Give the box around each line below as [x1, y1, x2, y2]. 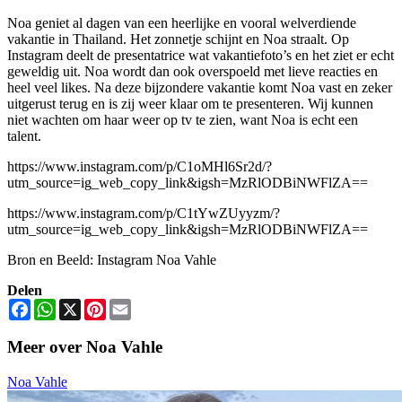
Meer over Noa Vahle [7, 337, 162, 357]
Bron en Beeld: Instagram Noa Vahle [7, 252, 216, 268]
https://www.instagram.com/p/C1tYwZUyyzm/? [7, 205, 280, 222]
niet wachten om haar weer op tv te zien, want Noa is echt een [7, 112, 358, 128]
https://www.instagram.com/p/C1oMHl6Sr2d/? [7, 159, 272, 175]
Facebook [31, 298, 86, 314]
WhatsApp [56, 298, 117, 314]
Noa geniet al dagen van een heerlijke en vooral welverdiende [7, 15, 356, 31]
